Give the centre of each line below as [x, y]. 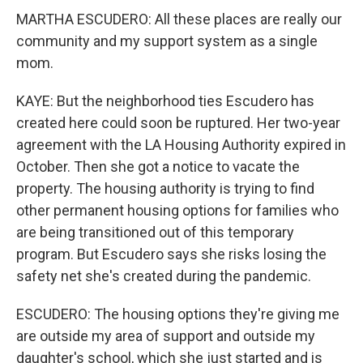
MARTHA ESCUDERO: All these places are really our [179, 19]
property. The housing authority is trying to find [165, 189]
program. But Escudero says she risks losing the [171, 254]
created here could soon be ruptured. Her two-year [178, 123]
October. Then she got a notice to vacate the [158, 167]
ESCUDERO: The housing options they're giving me [178, 314]
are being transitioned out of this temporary [155, 233]
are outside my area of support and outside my [166, 336]
